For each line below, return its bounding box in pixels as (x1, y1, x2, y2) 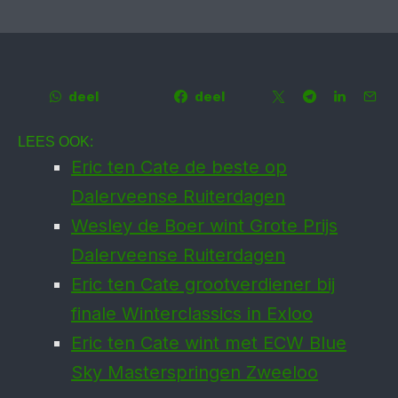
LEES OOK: (18, 134, 93, 149)
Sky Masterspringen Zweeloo (71, 362, 318, 383)
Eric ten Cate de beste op (71, 156, 287, 178)
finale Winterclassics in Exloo (71, 303, 313, 324)
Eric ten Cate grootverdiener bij (71, 274, 335, 295)
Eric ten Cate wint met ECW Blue (71, 332, 346, 354)
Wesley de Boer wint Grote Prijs (71, 215, 338, 236)
